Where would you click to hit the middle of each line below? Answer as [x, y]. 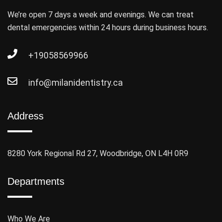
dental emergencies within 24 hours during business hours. [108, 28]
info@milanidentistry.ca [76, 83]
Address [26, 116]
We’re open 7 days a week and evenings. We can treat [101, 15]
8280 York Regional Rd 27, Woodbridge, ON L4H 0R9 [98, 154]
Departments [36, 182]
